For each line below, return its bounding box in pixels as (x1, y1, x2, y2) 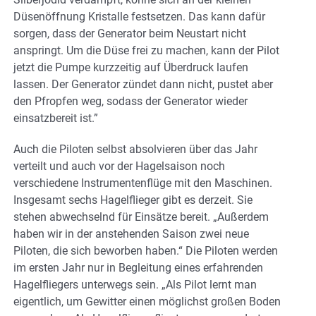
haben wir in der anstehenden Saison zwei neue (13, 226, 249, 241)
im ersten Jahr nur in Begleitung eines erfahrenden (13, 260, 263, 274)
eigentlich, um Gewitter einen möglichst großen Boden (13, 294, 281, 308)
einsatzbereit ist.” (13, 111, 98, 125)
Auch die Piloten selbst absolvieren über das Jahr (13, 142, 257, 156)
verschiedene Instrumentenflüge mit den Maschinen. (13, 176, 272, 190)
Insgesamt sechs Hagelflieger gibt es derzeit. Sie (13, 193, 253, 207)
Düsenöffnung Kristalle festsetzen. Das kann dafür (13, 9, 265, 23)
